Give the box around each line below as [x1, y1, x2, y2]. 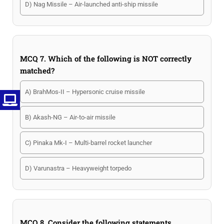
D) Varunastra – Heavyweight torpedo [25, 164, 131, 172]
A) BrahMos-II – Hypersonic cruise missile [25, 88, 145, 95]
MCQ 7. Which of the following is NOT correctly [20, 53, 191, 63]
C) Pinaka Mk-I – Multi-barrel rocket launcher [25, 139, 152, 146]
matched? [20, 65, 54, 75]
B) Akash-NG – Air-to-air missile [25, 113, 115, 121]
